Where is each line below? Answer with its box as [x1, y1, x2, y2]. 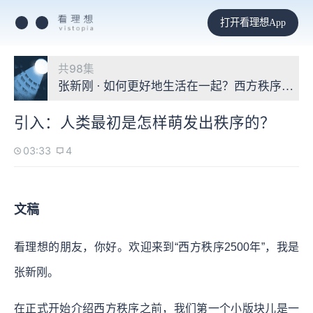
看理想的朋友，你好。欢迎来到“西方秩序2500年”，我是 [14, 240, 299, 253]
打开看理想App [219, 16, 286, 28]
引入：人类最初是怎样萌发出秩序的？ [14, 114, 275, 131]
